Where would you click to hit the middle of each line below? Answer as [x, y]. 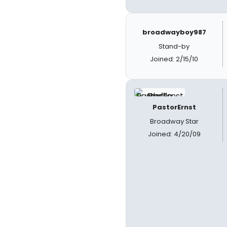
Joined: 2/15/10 [174, 59]
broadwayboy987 [174, 32]
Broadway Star [174, 121]
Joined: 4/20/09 [174, 134]
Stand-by [174, 46]
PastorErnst [174, 107]
